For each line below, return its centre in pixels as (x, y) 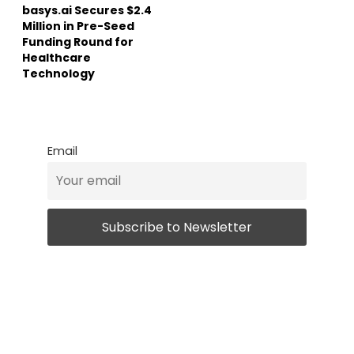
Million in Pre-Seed (78, 26)
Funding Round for (78, 41)
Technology (58, 73)
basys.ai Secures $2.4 (87, 10)
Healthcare (56, 57)
